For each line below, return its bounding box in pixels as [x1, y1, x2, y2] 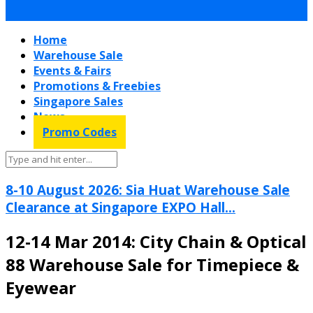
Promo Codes [43, 124, 117, 140]
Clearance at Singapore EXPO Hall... [6, 198, 235, 216]
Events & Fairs [34, 63, 111, 78]
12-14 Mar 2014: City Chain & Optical [6, 229, 307, 253]
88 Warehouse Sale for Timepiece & [6, 252, 299, 276]
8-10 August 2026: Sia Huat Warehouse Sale [6, 180, 290, 198]
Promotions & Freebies [34, 78, 161, 94]
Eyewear [6, 275, 76, 299]
